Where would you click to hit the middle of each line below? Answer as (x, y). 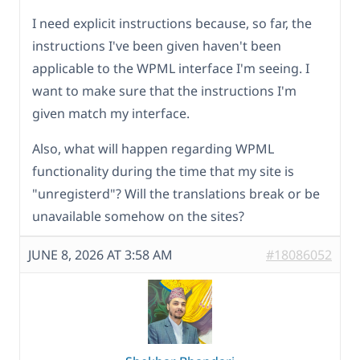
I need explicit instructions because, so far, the (172, 23)
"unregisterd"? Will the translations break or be (176, 193)
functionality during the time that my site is (163, 171)
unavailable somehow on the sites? (138, 216)
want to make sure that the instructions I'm (164, 90)
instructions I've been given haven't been (157, 45)
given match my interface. (111, 113)
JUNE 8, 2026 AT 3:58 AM (100, 254)
